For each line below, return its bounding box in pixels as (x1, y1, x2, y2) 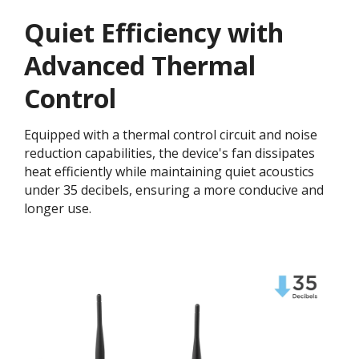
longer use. (24, 199, 91, 217)
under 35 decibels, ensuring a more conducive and (24, 180, 324, 199)
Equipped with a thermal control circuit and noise (24, 125, 317, 143)
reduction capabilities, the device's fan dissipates (24, 143, 315, 162)
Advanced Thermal (24, 47, 256, 83)
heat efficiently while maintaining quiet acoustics (24, 162, 314, 180)
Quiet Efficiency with (24, 14, 284, 50)
